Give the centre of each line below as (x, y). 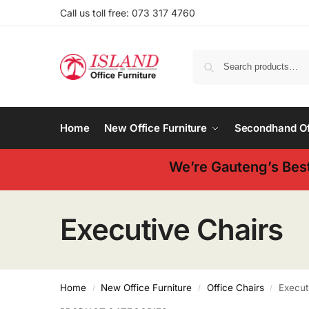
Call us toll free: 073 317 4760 (128, 13)
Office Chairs (235, 288)
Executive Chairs (172, 229)
